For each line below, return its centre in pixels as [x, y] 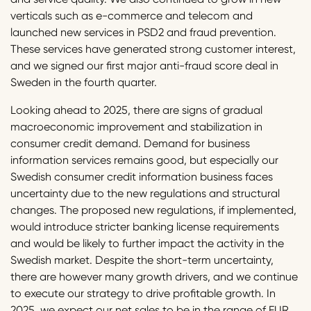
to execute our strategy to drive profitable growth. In [143, 294]
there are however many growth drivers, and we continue [154, 277]
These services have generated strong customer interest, [153, 49]
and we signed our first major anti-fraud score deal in [144, 66]
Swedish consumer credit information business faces [142, 177]
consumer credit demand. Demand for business [130, 144]
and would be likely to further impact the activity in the [147, 244]
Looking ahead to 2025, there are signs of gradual [136, 110]
